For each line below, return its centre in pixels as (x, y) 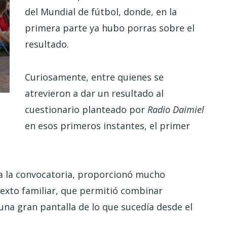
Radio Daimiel (176, 109)
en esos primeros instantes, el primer (107, 125)
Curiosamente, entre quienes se (94, 77)
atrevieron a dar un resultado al (94, 93)
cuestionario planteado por (86, 109)
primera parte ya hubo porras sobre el (110, 28)
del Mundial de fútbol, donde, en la (101, 12)
